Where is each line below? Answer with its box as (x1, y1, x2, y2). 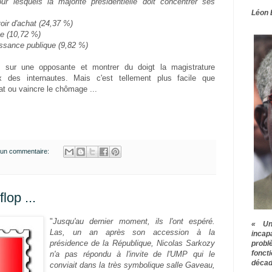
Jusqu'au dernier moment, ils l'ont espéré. (53, 216, 215, 226)
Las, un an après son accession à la (50, 227, 215, 237)
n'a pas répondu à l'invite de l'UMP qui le (50, 249, 215, 259)
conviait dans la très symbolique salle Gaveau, (50, 260, 215, 270)
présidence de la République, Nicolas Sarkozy (50, 238, 215, 248)
